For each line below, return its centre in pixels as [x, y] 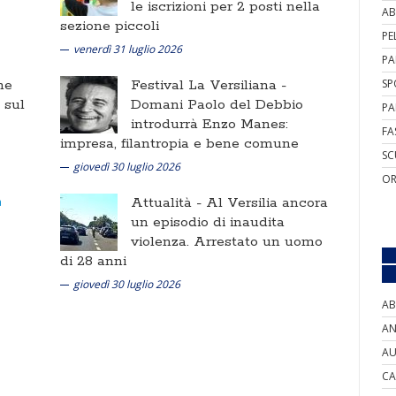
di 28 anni [93, 261]
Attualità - [168, 203]
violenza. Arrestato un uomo [227, 242]
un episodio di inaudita [208, 222]
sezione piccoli [110, 26]
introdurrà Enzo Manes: [209, 124]
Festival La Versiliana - [209, 85]
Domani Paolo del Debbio [217, 105]
